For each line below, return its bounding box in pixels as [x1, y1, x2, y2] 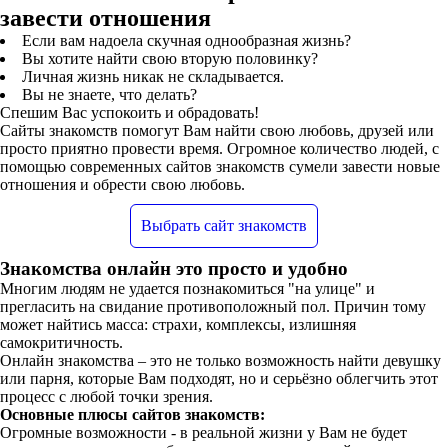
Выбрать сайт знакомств [141, 216, 307, 234]
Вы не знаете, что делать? [22, 85, 197, 103]
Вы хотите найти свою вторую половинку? [22, 49, 318, 67]
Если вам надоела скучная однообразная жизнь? [22, 31, 351, 49]
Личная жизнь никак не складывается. [22, 67, 284, 85]
